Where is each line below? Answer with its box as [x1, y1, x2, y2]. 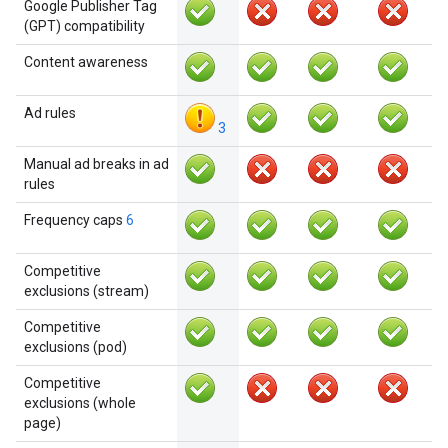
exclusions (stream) [24, 283, 149, 299]
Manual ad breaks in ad [24, 156, 169, 172]
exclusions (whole [24, 395, 136, 411]
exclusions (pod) [24, 339, 127, 355]
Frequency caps [24, 212, 126, 228]
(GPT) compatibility [24, 18, 145, 34]
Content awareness [24, 54, 148, 70]
